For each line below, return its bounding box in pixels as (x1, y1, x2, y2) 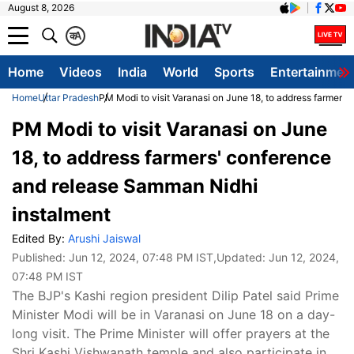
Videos (59, 64, 102, 80)
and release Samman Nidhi (12, 175, 258, 198)
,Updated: (213, 250, 269, 264)
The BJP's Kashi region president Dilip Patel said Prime (12, 288, 339, 303)
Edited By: (12, 232, 68, 245)
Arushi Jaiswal (68, 232, 141, 245)
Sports (214, 64, 254, 80)
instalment (12, 203, 111, 226)
